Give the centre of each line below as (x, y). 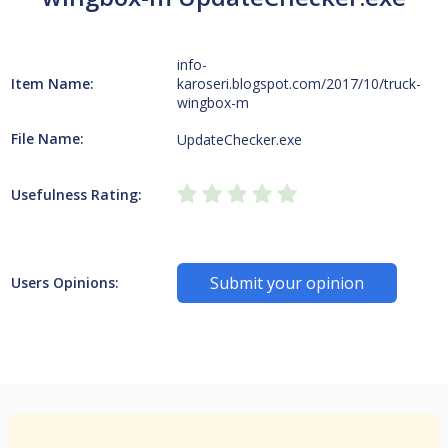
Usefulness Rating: (76, 194)
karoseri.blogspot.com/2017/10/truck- (299, 83)
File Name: (47, 138)
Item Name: (52, 83)
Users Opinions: (64, 282)
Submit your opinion (287, 283)
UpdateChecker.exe (240, 139)
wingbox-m (213, 102)
